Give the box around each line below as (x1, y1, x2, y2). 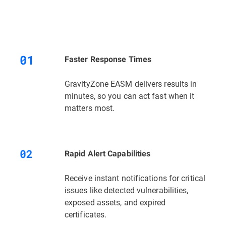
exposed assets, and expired (65, 197, 166, 208)
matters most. (65, 102, 115, 114)
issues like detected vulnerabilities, (65, 185, 189, 196)
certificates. (65, 209, 107, 220)
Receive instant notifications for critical (65, 173, 206, 184)
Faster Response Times (65, 54, 152, 65)
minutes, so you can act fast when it (65, 90, 195, 101)
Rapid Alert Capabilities (65, 149, 151, 159)
